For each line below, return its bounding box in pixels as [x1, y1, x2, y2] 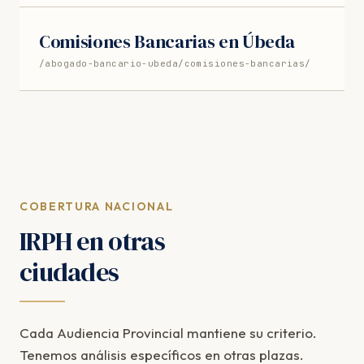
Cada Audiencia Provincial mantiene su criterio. [19, 323, 317, 341]
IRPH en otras [19, 223, 165, 259]
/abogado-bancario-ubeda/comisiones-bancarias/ [39, 57, 311, 69]
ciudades [19, 253, 119, 290]
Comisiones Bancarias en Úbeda [39, 28, 295, 54]
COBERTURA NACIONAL [19, 198, 174, 214]
